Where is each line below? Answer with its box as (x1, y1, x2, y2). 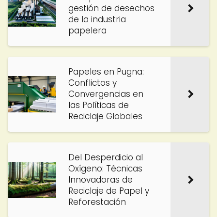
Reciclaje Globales (68, 110, 142, 122)
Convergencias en (68, 88, 143, 100)
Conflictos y (68, 77, 117, 89)
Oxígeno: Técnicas (68, 163, 142, 174)
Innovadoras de (68, 174, 133, 186)
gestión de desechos (68, 2, 155, 14)
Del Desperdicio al (68, 152, 143, 163)
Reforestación (68, 196, 126, 208)
